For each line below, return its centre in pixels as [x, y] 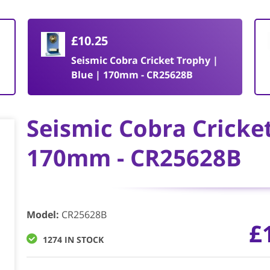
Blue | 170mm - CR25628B [132, 75]
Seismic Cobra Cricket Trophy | [145, 60]
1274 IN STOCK [73, 240]
